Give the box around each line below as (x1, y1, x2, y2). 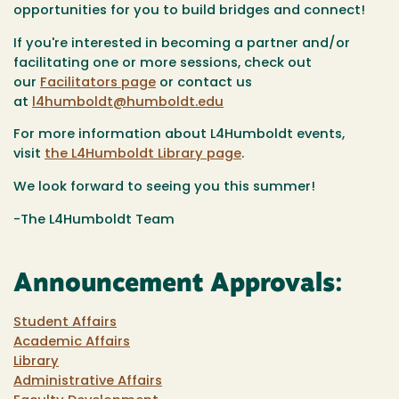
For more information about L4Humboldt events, (13, 128, 345, 142)
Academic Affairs (13, 335, 130, 349)
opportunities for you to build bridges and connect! (13, 4, 369, 18)
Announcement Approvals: (13, 272, 343, 297)
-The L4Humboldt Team (13, 213, 175, 227)
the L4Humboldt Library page (45, 148, 241, 162)
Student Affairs (13, 315, 117, 330)
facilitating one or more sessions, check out (13, 56, 312, 70)
